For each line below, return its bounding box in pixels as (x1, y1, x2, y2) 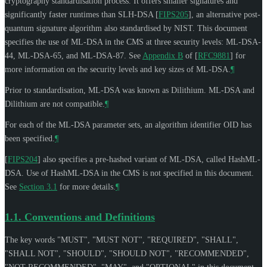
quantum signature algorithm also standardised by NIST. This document (5, 23, 247, 33)
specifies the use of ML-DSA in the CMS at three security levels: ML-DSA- (5, 37, 261, 46)
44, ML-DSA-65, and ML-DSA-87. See (5, 51, 142, 60)
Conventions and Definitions (24, 210, 155, 223)
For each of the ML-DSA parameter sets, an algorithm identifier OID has (5, 120, 252, 129)
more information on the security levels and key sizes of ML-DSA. (5, 64, 231, 74)
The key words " (5, 235, 61, 244)
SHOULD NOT (113, 249, 166, 258)
